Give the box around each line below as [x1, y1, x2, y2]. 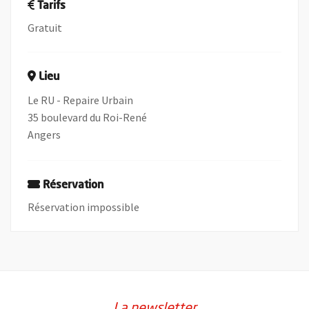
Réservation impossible [28, 200, 139, 214]
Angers [28, 128, 61, 141]
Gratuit [28, 21, 62, 34]
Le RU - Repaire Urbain [28, 93, 133, 107]
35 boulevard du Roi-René [28, 110, 147, 124]
